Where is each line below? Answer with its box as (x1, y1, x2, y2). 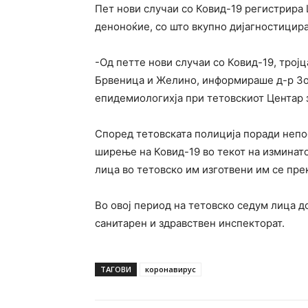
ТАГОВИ (100, 263, 131, 274)
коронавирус (145, 263, 196, 274)
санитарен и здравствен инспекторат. (95, 216, 285, 230)
